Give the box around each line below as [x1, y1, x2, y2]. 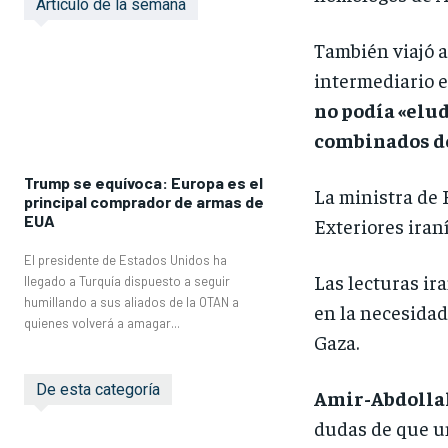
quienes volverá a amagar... [24, 314, 180, 331]
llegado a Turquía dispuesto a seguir [24, 272, 230, 289]
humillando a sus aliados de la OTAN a [24, 293, 239, 310]
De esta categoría [36, 379, 160, 399]
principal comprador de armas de [24, 191, 264, 211]
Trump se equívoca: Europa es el [24, 172, 263, 192]
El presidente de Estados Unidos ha [24, 251, 227, 268]
